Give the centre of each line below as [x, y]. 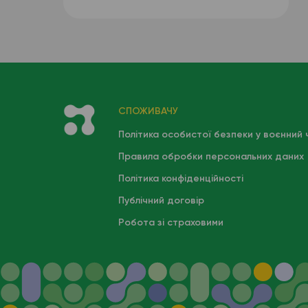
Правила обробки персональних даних [211, 156]
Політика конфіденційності [180, 178]
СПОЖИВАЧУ [148, 111]
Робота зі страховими [170, 222]
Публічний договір [161, 200]
